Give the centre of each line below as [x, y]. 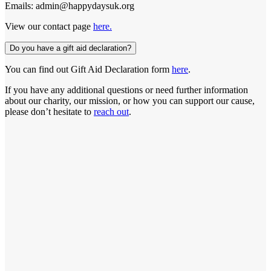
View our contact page [49, 27]
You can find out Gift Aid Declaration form [88, 70]
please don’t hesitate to [49, 112]
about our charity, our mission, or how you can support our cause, [130, 101]
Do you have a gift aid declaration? [70, 48]
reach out [111, 112]
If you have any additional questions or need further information [126, 90]
